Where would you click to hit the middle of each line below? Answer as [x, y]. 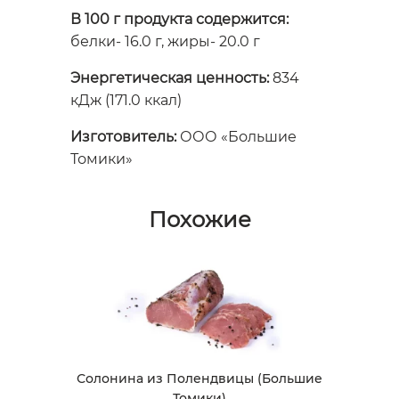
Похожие [199, 220]
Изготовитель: [123, 137]
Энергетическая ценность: [170, 78]
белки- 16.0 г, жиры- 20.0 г [165, 42]
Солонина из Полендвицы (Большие [199, 378]
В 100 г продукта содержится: [179, 20]
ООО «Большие [236, 137]
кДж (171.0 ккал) [126, 101]
